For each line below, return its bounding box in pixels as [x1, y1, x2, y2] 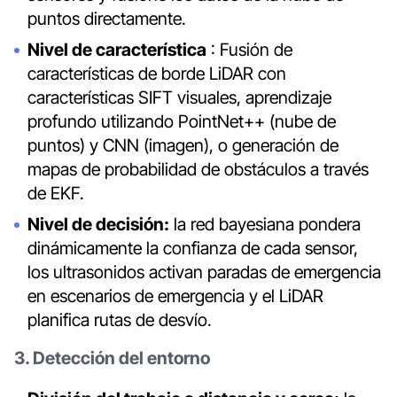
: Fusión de [206, 39, 293, 61]
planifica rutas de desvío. [27, 308, 213, 331]
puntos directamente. [27, 8, 187, 30]
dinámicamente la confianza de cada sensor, [27, 237, 359, 259]
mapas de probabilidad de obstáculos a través [27, 159, 370, 181]
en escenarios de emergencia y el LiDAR [27, 284, 324, 307]
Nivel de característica [27, 39, 207, 61]
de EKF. [27, 183, 85, 205]
